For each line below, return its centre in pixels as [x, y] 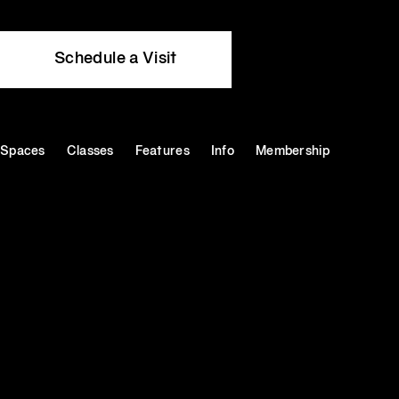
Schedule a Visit [116, 60]
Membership [293, 151]
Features [162, 151]
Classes [90, 151]
